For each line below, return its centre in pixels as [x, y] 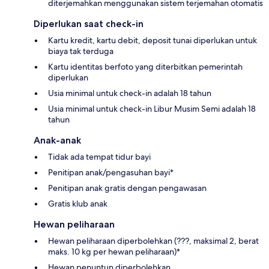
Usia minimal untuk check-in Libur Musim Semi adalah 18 [152, 109]
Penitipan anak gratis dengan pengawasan [127, 188]
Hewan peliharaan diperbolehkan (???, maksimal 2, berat [153, 241]
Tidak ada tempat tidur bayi [99, 157]
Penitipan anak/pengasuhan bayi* [111, 173]
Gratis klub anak [78, 204]
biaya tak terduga [81, 51]
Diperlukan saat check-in [89, 24]
